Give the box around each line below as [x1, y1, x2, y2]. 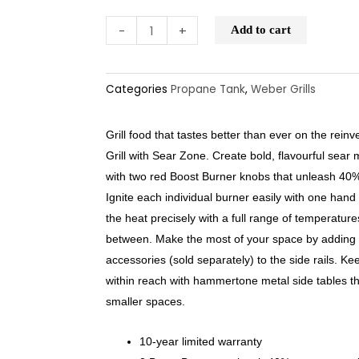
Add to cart [231, 23, 292, 37]
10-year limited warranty [139, 335, 262, 349]
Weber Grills [251, 82, 316, 98]
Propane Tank [171, 82, 245, 98]
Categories [106, 82, 167, 98]
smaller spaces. [106, 294, 185, 308]
